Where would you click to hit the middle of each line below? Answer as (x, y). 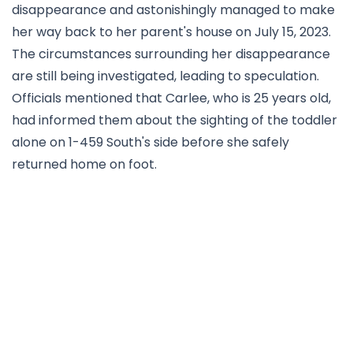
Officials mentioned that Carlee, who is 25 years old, (171, 98)
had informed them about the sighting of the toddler (175, 120)
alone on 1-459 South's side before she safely (150, 142)
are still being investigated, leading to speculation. (165, 76)
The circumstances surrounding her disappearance (171, 54)
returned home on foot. (84, 164)
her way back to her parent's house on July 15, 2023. (171, 32)
